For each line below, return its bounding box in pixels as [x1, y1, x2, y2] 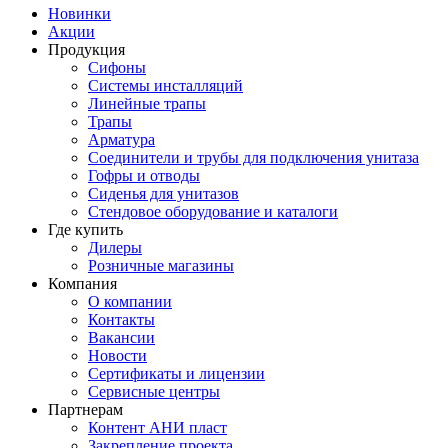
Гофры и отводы [88, 167, 200, 184]
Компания [48, 275, 117, 292]
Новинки [48, 5, 111, 22]
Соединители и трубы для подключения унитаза [88, 149, 419, 166]
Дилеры [88, 239, 142, 256]
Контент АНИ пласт [88, 419, 227, 436]
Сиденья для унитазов [88, 185, 239, 202]
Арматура [88, 131, 155, 148]
